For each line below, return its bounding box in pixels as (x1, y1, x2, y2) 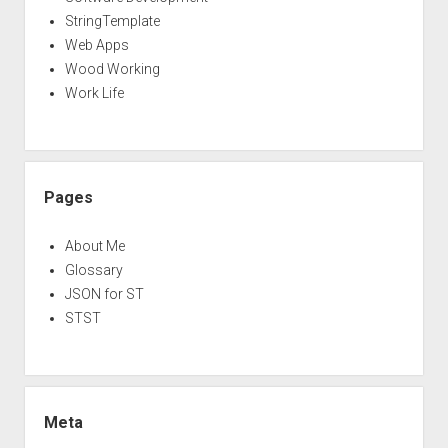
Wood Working (64, 60, 160, 77)
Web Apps (64, 36, 129, 53)
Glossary (64, 261, 123, 278)
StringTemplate (64, 12, 160, 29)
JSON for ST (64, 285, 144, 302)
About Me (64, 237, 125, 254)
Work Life (64, 84, 124, 101)
